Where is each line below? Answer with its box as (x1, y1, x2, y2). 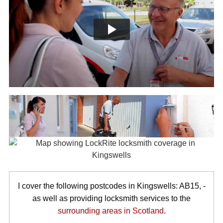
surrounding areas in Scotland (57, 206, 164, 215)
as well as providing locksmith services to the (32, 194, 191, 203)
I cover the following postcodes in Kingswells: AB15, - (17, 181, 206, 190)
